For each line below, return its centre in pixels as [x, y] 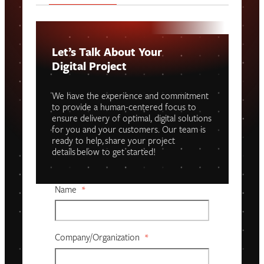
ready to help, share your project [113, 141]
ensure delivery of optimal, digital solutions [131, 119]
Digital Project [89, 68]
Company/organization [98, 239]
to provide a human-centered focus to [124, 108]
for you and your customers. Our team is [128, 130]
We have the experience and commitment [130, 97]
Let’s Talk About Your [107, 54]
